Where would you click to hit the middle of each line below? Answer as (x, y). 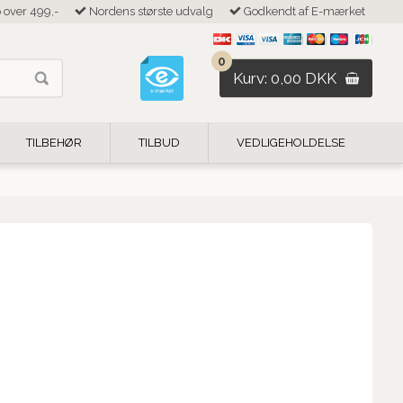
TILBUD (159, 143)
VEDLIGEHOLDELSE (291, 143)
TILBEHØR (54, 143)
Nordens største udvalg (150, 11)
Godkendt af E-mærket (304, 11)
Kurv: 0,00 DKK (285, 78)
